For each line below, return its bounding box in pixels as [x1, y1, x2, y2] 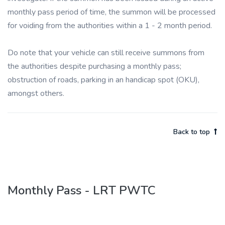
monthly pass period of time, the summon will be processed [8, 7, 215, 18]
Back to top [173, 127, 210, 137]
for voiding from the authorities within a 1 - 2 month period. [8, 20, 212, 31]
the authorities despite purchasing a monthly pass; [8, 61, 181, 72]
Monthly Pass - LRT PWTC [8, 182, 156, 198]
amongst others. [8, 88, 64, 99]
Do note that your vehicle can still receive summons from [8, 47, 204, 58]
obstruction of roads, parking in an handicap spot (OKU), [8, 74, 199, 85]
